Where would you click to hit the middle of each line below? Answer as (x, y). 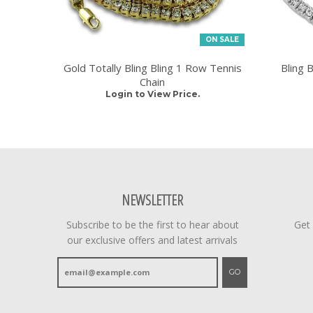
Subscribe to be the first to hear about (152, 224)
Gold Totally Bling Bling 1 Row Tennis (152, 67)
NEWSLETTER (153, 200)
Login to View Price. (152, 94)
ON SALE (222, 39)
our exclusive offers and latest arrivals (153, 240)
